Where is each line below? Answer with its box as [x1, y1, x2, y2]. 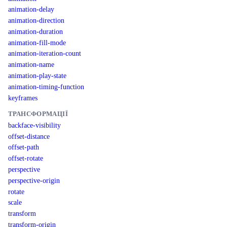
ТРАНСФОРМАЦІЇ [8, 110, 68, 118]
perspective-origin [8, 176, 60, 184]
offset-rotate [8, 154, 43, 163]
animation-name [8, 60, 54, 69]
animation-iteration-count [8, 49, 81, 58]
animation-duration [8, 27, 63, 35]
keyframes [8, 93, 37, 102]
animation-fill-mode [8, 38, 66, 47]
